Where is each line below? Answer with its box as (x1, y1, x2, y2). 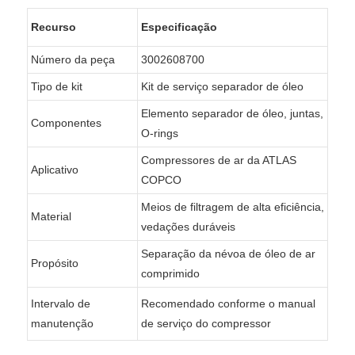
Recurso (30, 20, 76, 33)
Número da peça (30, 52, 115, 66)
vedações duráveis (140, 219, 235, 233)
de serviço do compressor (140, 316, 271, 330)
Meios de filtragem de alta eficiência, (140, 200, 324, 213)
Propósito (30, 256, 78, 269)
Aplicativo (30, 162, 78, 176)
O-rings (140, 126, 178, 139)
